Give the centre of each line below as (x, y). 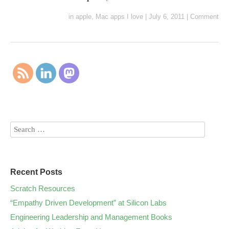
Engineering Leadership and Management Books (91, 217)
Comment (204, 17)
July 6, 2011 (167, 17)
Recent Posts (36, 172)
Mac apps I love (119, 17)
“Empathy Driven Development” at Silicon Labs (88, 203)
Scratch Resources (43, 188)
